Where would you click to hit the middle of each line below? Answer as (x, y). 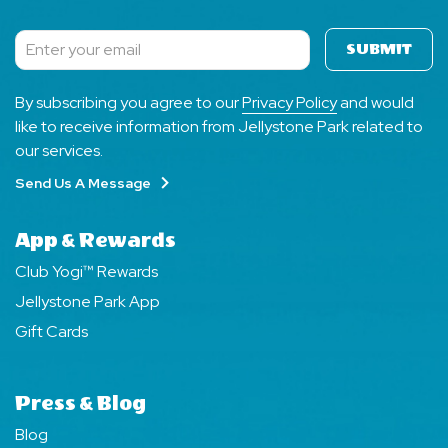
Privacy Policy (289, 102)
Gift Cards (51, 331)
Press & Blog (80, 403)
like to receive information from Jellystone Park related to (219, 126)
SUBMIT (379, 49)
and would (375, 102)
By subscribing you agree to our (128, 102)
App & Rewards (95, 240)
